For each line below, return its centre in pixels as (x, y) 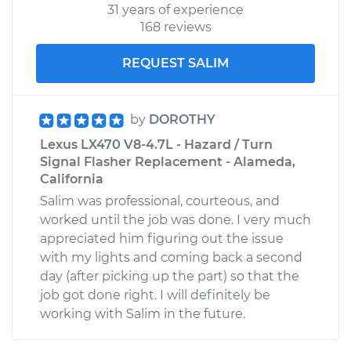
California (72, 179)
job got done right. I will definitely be (155, 295)
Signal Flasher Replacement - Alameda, (168, 161)
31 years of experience (175, 9)
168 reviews (175, 27)
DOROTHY (182, 119)
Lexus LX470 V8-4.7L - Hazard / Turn (156, 144)
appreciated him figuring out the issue (162, 238)
